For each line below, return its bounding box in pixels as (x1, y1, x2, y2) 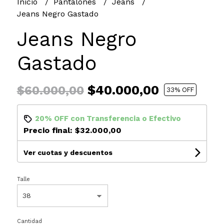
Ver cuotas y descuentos (23, 148, 112, 156)
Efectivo (148, 113, 181, 123)
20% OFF (34, 113, 68, 123)
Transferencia (86, 113, 140, 123)
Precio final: (23, 125, 75, 135)
